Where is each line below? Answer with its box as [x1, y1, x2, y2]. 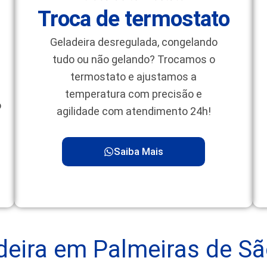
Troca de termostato [38, 6, 229, 32]
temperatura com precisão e [65, 88, 202, 101]
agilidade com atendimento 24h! [56, 105, 211, 118]
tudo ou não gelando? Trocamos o [52, 53, 215, 66]
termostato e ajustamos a [70, 70, 197, 83]
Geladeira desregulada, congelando [49, 36, 218, 49]
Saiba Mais [114, 145, 163, 157]
